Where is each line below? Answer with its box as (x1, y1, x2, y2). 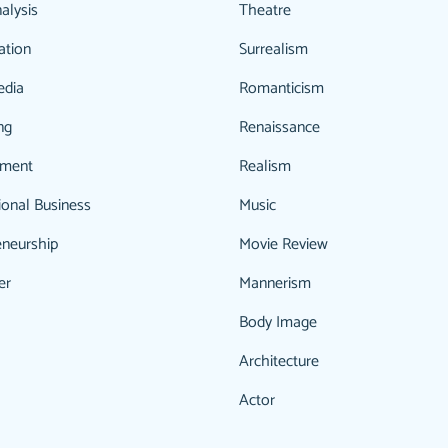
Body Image (239, 309, 317, 336)
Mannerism (239, 270, 311, 297)
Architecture (239, 348, 319, 375)
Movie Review (239, 231, 328, 258)
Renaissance (239, 114, 320, 141)
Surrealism (239, 36, 308, 63)
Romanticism (239, 75, 324, 102)
